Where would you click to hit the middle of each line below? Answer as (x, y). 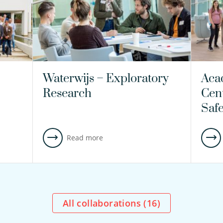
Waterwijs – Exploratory (106, 78)
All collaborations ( (108, 203)
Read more (85, 137)
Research (67, 93)
